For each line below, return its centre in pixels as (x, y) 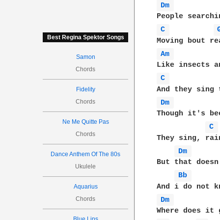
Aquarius (85, 187)
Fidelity (85, 89)
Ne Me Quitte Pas (85, 122)
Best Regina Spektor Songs (85, 37)
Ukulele (86, 166)
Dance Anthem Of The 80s (86, 154)
